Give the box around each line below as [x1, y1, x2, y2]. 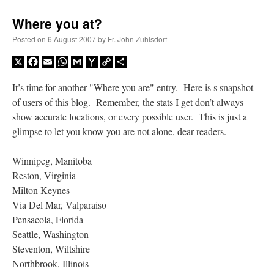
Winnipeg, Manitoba [12, 154, 92, 167]
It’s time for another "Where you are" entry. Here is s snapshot [12, 80, 253, 94]
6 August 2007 [48, 34, 96, 45]
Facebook [39, 54, 76, 68]
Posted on [12, 34, 46, 45]
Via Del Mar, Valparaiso [12, 198, 106, 211]
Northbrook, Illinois [12, 256, 89, 270]
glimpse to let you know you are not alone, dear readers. [12, 124, 226, 138]
